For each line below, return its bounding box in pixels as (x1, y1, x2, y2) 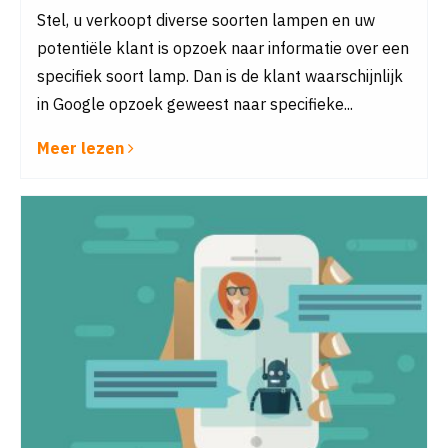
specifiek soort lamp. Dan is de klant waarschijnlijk (37, 66, 403, 86)
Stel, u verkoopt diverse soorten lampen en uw (37, 10, 375, 30)
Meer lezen (37, 138, 128, 158)
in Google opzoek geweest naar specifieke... (37, 94, 353, 114)
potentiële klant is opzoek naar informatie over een (37, 38, 409, 58)
